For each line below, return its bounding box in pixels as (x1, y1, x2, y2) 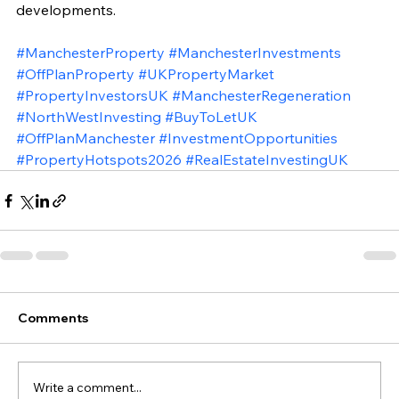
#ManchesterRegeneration (172, 86, 351, 105)
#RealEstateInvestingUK (185, 151, 348, 169)
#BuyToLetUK (165, 108, 257, 126)
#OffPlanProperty (16, 65, 134, 84)
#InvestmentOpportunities (159, 129, 338, 148)
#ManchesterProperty (16, 44, 165, 62)
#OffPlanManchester (16, 129, 155, 148)
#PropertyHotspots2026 (16, 151, 182, 169)
